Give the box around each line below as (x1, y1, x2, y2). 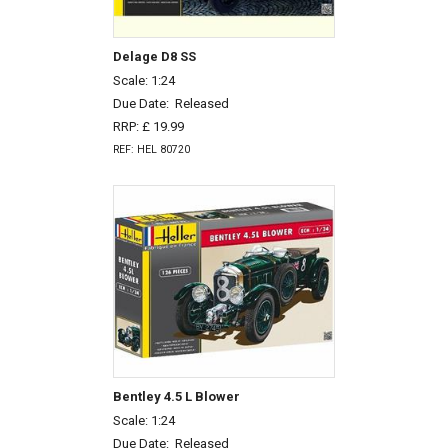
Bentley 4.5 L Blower (112, 388, 240, 404)
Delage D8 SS (112, 48, 196, 64)
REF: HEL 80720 (112, 142, 190, 156)
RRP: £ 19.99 (112, 118, 184, 134)
